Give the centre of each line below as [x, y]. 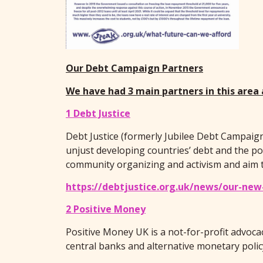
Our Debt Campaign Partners [134, 68]
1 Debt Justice [98, 114]
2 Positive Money [106, 209]
